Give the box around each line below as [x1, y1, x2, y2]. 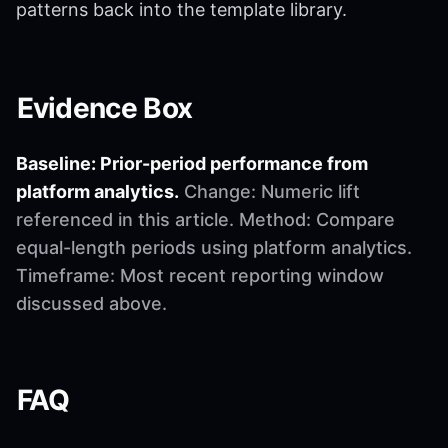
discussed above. [16, 292, 167, 314]
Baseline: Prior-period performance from [16, 152, 368, 174]
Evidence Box [16, 90, 193, 125]
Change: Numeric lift [179, 180, 360, 202]
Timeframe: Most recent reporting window [16, 264, 384, 286]
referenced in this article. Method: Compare [16, 208, 395, 230]
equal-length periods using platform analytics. [16, 236, 412, 258]
